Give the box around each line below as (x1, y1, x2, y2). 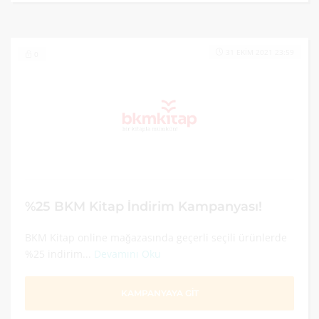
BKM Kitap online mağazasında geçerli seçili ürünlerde (25, 231, 287, 244)
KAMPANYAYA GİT (120, 288, 199, 298)
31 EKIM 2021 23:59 (226, 47, 294, 57)
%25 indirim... (25, 247, 94, 261)
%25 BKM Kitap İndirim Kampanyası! (25, 199, 262, 214)
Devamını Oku (94, 247, 161, 261)
